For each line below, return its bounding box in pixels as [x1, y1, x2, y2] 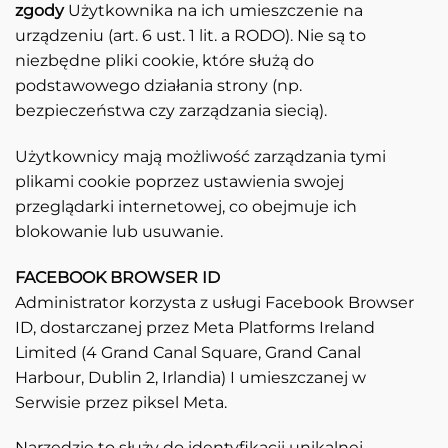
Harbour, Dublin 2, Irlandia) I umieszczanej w [15, 367, 366, 387]
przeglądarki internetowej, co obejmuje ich [15, 196, 357, 216]
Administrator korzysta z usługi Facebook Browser [15, 292, 414, 312]
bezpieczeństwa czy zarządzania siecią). [15, 101, 327, 121]
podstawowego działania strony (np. [15, 76, 302, 96]
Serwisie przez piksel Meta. [15, 392, 227, 412]
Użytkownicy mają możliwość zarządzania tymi [15, 146, 386, 166]
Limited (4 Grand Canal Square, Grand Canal [15, 342, 361, 362]
